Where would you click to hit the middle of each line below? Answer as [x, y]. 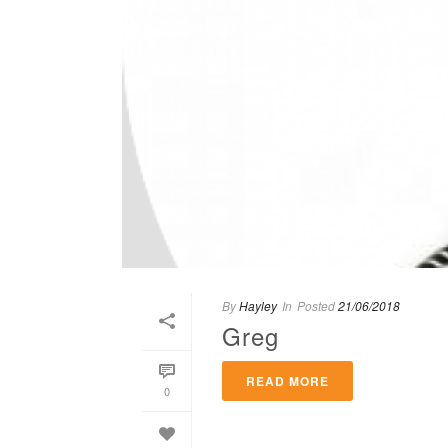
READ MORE [287, 381]
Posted [316, 306]
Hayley [258, 306]
